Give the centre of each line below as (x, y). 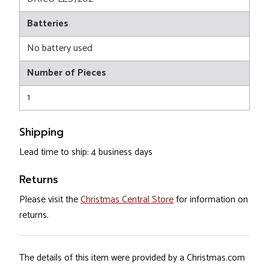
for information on (211, 200)
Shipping (41, 132)
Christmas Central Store (127, 200)
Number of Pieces (67, 73)
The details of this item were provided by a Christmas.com (132, 258)
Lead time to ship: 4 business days (86, 153)
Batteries (48, 24)
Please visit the (50, 200)
